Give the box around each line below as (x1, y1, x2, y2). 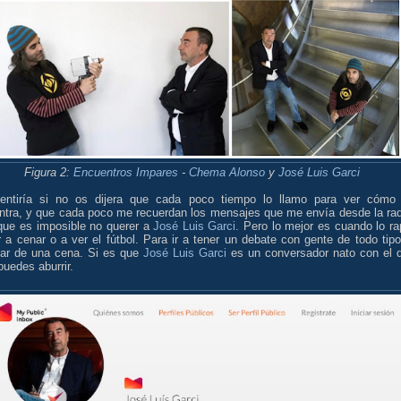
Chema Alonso (188, 165, 265, 179)
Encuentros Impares (73, 165, 178, 179)
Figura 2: (23, 165, 73, 179)
